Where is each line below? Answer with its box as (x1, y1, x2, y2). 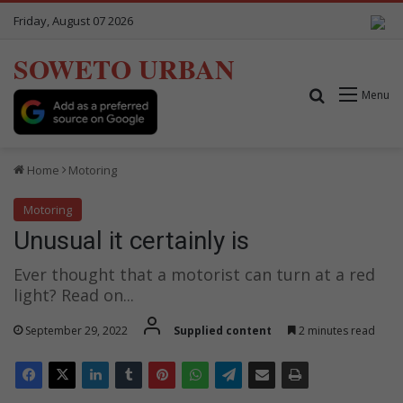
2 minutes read (296, 322, 375, 338)
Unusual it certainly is (13, 225, 249, 255)
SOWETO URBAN (13, 49, 235, 88)
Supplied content (174, 322, 272, 338)
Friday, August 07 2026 (13, 13, 133, 29)
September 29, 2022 (25, 322, 128, 338)
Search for (326, 84, 396, 104)
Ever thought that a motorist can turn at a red (13, 263, 375, 285)
